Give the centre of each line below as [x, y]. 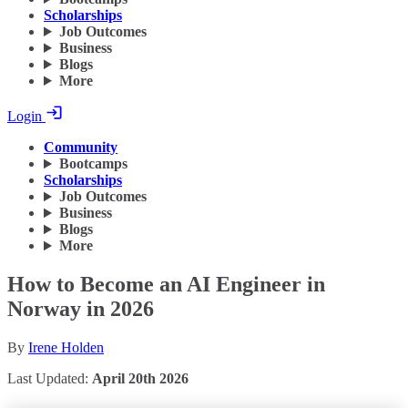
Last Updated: [50, 378]
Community [81, 148]
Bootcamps [93, 164]
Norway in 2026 [81, 309]
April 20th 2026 [140, 378]
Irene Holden [66, 347]
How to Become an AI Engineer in [166, 285]
